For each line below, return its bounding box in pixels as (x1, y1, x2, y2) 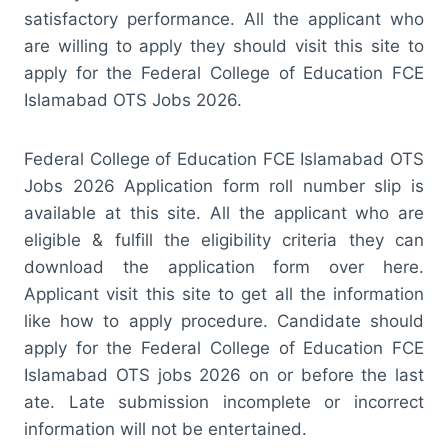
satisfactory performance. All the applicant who (24, 8, 424, 29)
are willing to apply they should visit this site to (24, 35, 424, 56)
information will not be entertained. (24, 418, 307, 439)
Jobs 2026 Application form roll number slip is (24, 175, 424, 196)
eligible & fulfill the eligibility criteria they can (24, 229, 424, 250)
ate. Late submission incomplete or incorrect (24, 391, 424, 412)
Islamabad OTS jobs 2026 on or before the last (24, 364, 424, 385)
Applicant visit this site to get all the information (24, 283, 424, 304)
